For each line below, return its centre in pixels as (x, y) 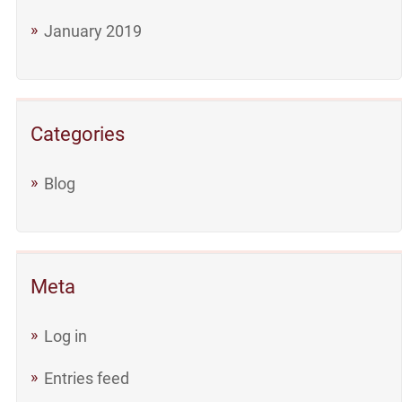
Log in (65, 336)
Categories (77, 134)
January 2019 (92, 31)
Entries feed (86, 378)
